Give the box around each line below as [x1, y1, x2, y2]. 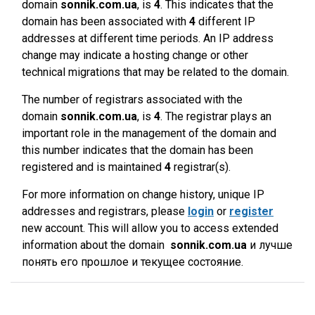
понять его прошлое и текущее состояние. [22, 255, 243, 269]
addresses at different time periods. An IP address [22, 32, 274, 45]
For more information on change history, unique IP [22, 188, 264, 201]
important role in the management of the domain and [22, 127, 276, 140]
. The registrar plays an [160, 110, 271, 123]
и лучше [247, 238, 292, 252]
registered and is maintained [22, 160, 165, 174]
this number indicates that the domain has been [22, 143, 253, 157]
